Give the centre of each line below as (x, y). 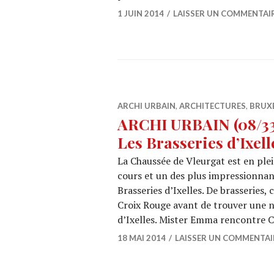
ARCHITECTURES (213, 106)
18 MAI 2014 (142, 238)
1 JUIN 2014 (141, 13)
